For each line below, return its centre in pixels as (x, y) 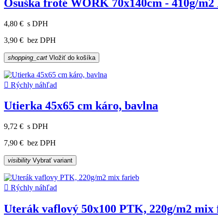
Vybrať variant (52, 161)
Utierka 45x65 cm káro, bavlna (81, 106)
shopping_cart (27, 57)
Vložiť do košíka (71, 57)
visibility (19, 161)
